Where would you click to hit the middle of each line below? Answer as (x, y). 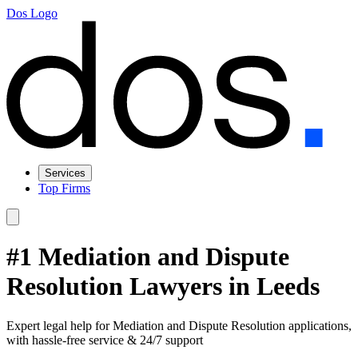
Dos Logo (32, 13)
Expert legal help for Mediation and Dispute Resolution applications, (179, 325)
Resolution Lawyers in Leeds (163, 286)
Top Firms (64, 188)
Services (65, 173)
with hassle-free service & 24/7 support (105, 340)
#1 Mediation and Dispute (148, 257)
